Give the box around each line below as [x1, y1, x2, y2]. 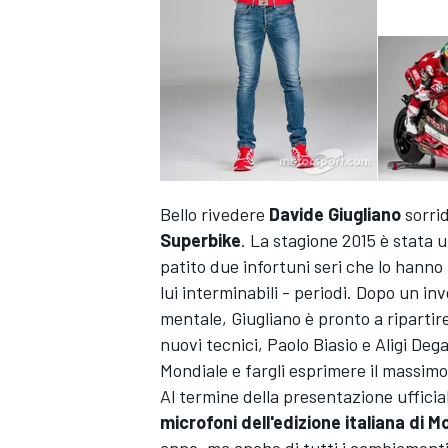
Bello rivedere [160, 203, 269, 226]
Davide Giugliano [269, 203, 401, 226]
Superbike [160, 229, 241, 252]
